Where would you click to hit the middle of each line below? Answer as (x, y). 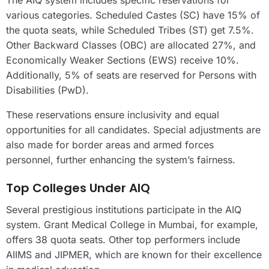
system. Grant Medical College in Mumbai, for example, (132, 224)
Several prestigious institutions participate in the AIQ (124, 209)
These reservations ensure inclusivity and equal (113, 114)
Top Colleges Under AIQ (78, 188)
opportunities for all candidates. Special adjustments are (133, 129)
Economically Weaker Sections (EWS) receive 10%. (122, 60)
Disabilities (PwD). (47, 90)
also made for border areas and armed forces (110, 144)
